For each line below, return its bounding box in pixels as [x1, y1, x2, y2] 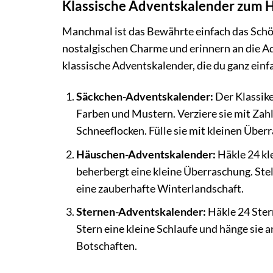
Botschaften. [76, 239, 137, 253]
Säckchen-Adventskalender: [76, 90, 213, 104]
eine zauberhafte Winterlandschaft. [76, 182, 244, 195]
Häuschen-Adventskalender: [76, 147, 216, 161]
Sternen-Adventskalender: [76, 205, 206, 219]
